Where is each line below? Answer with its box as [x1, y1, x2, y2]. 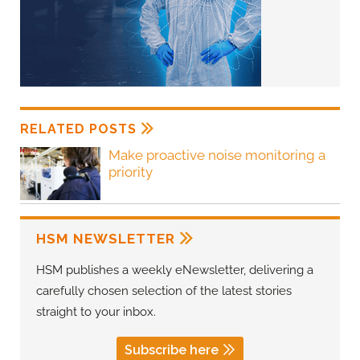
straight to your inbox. [36, 305, 156, 320]
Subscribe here [125, 342, 219, 358]
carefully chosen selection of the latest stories [36, 284, 292, 299]
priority [108, 163, 153, 180]
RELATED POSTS [20, 121, 137, 137]
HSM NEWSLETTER [36, 231, 175, 247]
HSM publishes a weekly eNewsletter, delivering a [36, 263, 313, 278]
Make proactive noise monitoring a [108, 146, 325, 163]
